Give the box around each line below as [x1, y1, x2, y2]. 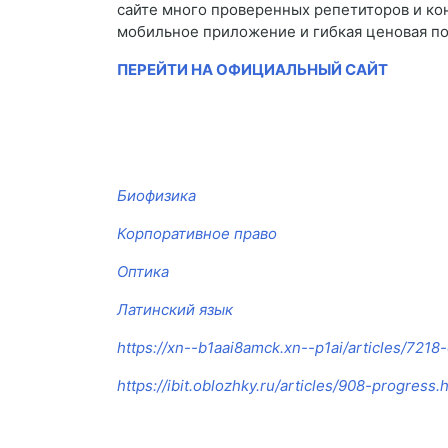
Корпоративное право [117, 224, 277, 244]
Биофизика [117, 186, 196, 206]
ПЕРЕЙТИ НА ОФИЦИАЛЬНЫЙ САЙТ [117, 60, 388, 80]
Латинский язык [117, 300, 233, 320]
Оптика [117, 262, 169, 282]
